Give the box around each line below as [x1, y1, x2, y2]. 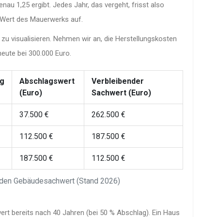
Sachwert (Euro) [92, 88, 151, 97]
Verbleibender [92, 76, 144, 86]
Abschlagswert [19, 76, 75, 86]
